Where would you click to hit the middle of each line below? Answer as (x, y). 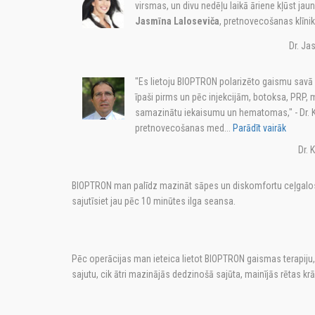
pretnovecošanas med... (183, 128)
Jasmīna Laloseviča (177, 21)
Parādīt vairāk (258, 128)
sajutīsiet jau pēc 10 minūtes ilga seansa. (154, 201)
